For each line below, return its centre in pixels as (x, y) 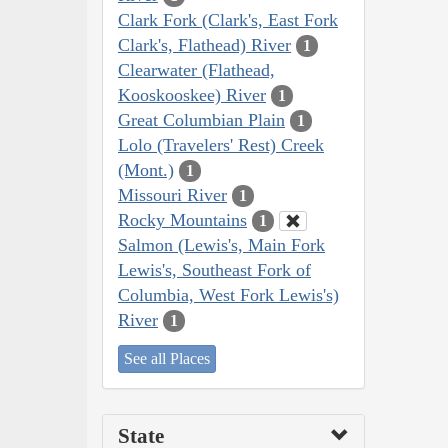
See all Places (167, 359)
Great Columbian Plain (201, 119)
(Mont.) (146, 169)
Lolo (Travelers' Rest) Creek (221, 144)
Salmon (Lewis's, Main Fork (221, 244)
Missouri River (172, 194)
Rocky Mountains (182, 219)
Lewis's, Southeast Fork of (214, 269)
